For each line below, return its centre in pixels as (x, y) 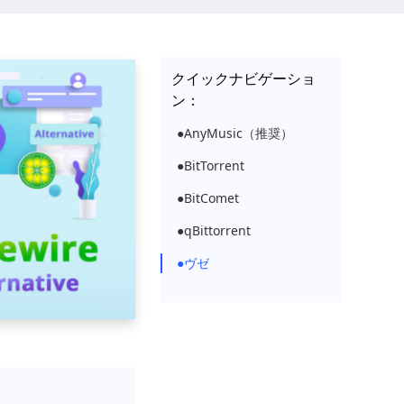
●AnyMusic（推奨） (235, 133)
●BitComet (208, 198)
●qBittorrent (214, 230)
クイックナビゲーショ (243, 78)
